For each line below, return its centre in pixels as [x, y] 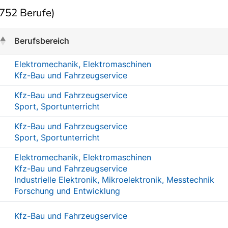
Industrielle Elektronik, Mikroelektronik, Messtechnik [114, 180]
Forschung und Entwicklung [67, 191]
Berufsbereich [42, 41]
